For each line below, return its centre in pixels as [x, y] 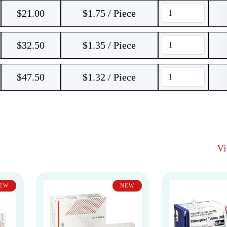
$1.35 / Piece [109, 45]
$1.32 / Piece [109, 77]
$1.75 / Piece [109, 13]
